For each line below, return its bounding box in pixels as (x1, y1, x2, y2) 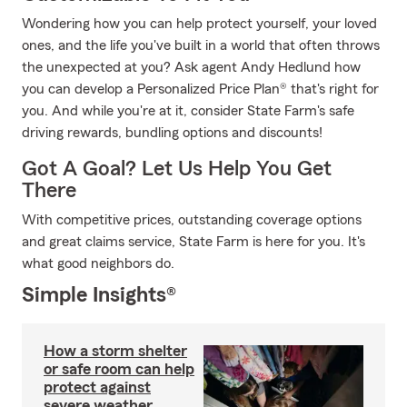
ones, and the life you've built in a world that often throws (22, 38, 380, 53)
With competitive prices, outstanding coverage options (22, 213, 362, 227)
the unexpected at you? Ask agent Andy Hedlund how (22, 60, 361, 74)
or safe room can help (44, 361, 194, 377)
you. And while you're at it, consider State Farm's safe (22, 104, 354, 118)
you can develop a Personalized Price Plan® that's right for (22, 82, 379, 96)
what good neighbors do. (22, 256, 174, 271)
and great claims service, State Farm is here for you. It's (22, 234, 365, 249)
